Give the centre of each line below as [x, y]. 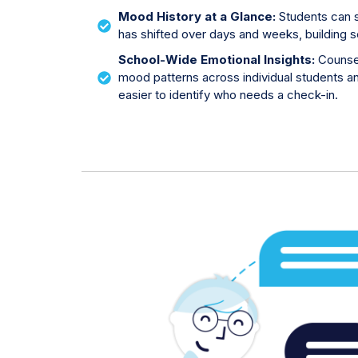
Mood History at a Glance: [199, 17]
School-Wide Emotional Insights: [219, 60]
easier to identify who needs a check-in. [229, 95]
